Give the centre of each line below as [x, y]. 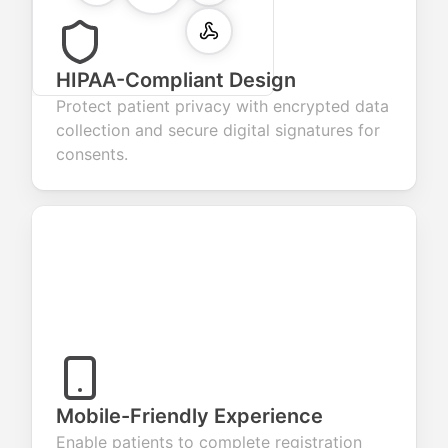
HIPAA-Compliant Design [176, 80]
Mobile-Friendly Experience [189, 416]
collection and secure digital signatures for [218, 130]
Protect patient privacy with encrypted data [222, 106]
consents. [92, 154]
